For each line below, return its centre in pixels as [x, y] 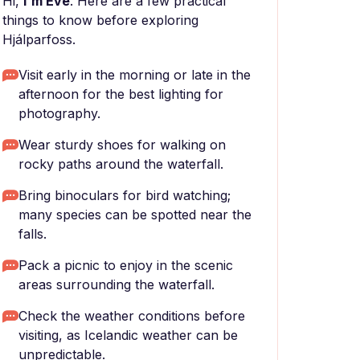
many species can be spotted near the [135, 215]
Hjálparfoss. [39, 39]
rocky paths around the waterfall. [121, 164]
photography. [59, 113]
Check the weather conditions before [132, 316]
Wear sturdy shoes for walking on [122, 145]
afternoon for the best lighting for [121, 94]
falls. [33, 234]
